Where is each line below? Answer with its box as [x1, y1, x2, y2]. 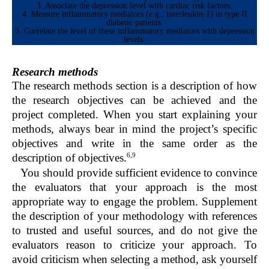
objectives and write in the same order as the [12, 137, 257, 150]
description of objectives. [12, 151, 127, 165]
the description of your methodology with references [12, 209, 257, 222]
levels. [124, 34, 145, 44]
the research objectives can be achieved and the [12, 94, 257, 107]
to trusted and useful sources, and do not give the [12, 223, 257, 237]
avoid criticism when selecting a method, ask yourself [12, 252, 257, 265]
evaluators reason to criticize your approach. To [12, 238, 257, 251]
